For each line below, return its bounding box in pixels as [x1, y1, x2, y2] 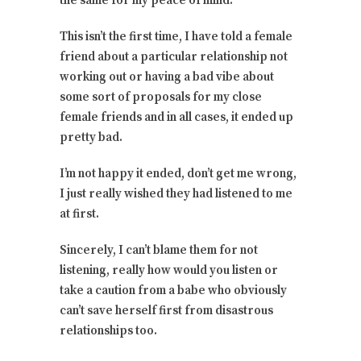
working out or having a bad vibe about [60, 69, 274, 85]
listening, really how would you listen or [60, 263, 278, 279]
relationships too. [60, 323, 157, 339]
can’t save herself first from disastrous [60, 303, 273, 319]
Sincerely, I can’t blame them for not [60, 243, 258, 259]
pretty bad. [60, 130, 122, 146]
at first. [60, 206, 99, 222]
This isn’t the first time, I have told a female [60, 29, 293, 45]
